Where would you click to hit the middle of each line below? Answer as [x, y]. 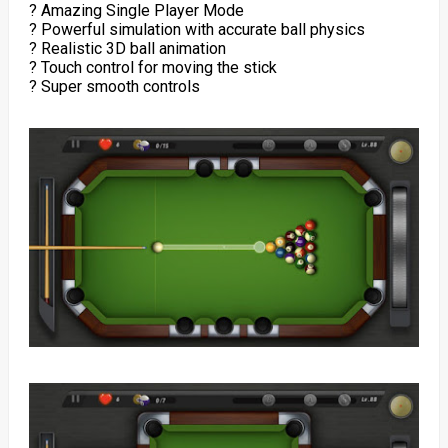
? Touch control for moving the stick [152, 67]
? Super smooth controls [114, 86]
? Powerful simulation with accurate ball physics [196, 29]
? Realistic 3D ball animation [127, 48]
